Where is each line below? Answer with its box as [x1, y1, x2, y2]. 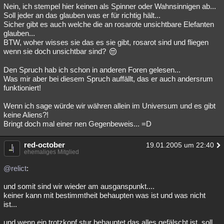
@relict [3, 164, 26, 172]
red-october [24, 140, 65, 149]
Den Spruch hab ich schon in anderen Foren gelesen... [3, 65, 180, 74]
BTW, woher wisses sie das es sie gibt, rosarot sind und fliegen [3, 38, 208, 46]
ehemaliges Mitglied [24, 148, 79, 155]
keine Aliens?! [3, 110, 48, 119]
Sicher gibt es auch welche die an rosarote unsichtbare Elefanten [3, 20, 214, 28]
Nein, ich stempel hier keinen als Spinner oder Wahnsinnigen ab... [3, 2, 216, 10]
